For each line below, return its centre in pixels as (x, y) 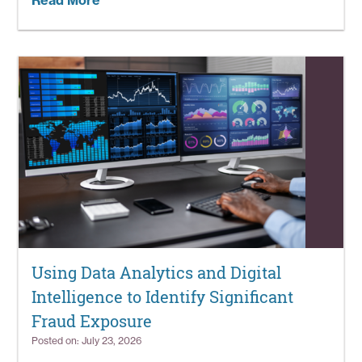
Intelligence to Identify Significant (163, 297)
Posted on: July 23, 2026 (87, 341)
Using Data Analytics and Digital (157, 273)
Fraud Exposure (92, 322)
